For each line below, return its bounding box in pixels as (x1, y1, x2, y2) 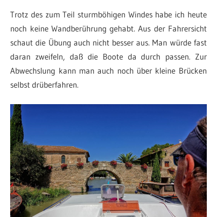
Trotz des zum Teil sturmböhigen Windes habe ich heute (10, 9, 207, 20)
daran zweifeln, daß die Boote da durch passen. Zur (10, 51, 207, 62)
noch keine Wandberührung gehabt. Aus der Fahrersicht (10, 23, 207, 34)
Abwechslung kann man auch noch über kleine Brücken (10, 65, 207, 76)
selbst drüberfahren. (10, 79, 79, 90)
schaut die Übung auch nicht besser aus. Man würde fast (10, 37, 207, 48)
